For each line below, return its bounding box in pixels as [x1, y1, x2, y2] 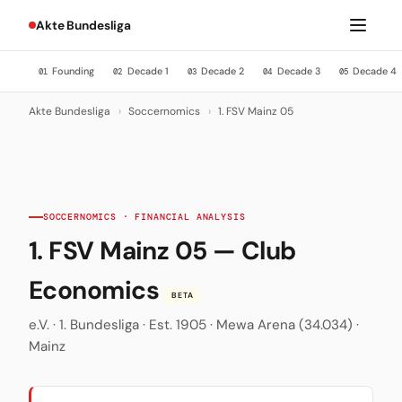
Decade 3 [274, 64, 320, 77]
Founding [48, 64, 94, 77]
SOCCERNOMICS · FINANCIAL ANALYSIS [43, 210, 246, 223]
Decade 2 [198, 64, 245, 77]
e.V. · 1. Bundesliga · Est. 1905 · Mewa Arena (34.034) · [29, 316, 359, 335]
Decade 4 [350, 64, 398, 77]
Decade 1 [124, 64, 169, 77]
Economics [29, 273, 165, 307]
